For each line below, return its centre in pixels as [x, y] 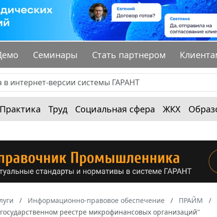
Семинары [55, 55]
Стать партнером [129, 55]
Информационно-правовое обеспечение [96, 200]
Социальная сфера [115, 109]
